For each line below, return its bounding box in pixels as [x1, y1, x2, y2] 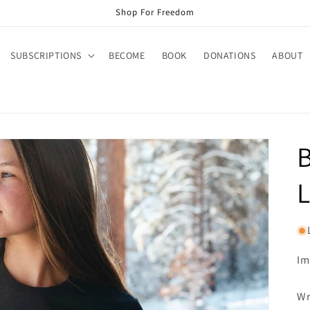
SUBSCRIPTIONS [10, 49, 82, 62]
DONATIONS [203, 49, 256, 62]
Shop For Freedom [116, 6, 194, 18]
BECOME [108, 49, 145, 62]
